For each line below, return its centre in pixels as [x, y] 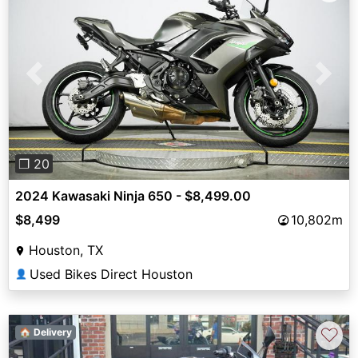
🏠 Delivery [45, 332]
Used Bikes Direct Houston [111, 274]
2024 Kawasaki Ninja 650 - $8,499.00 [133, 195]
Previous [60, 83]
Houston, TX [66, 250]
